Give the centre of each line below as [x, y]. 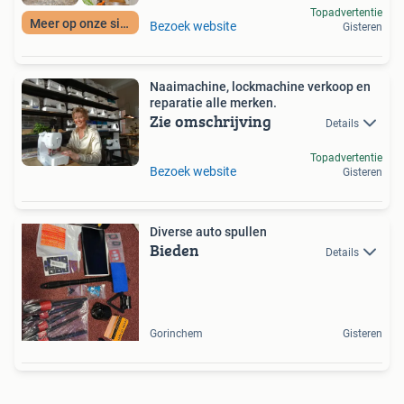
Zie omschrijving [211, 121]
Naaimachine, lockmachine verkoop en [260, 86]
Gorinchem [176, 333]
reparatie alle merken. [213, 102]
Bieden [174, 250]
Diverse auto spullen [208, 231]
